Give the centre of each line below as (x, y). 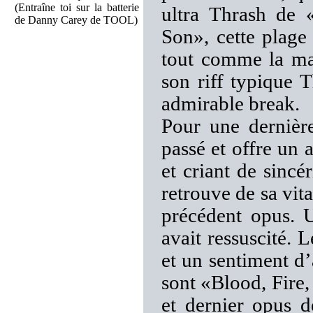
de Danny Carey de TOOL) (76, 20)
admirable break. (231, 104)
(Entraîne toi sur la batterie (77, 7)
